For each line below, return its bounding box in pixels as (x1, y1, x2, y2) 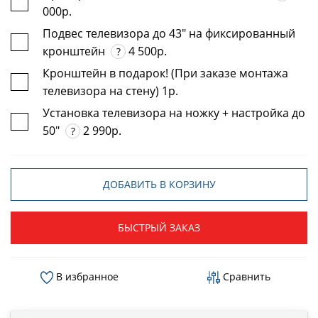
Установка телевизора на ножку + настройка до (43, 104, 305, 121)
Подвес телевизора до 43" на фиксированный (43, 25, 295, 41)
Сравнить (219, 269, 270, 283)
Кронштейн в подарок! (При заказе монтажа (43, 65, 288, 81)
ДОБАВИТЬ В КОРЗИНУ (102, 177, 216, 191)
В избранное (53, 269, 119, 283)
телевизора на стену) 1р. (43, 82, 178, 99)
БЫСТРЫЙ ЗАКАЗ (118, 220, 200, 234)
